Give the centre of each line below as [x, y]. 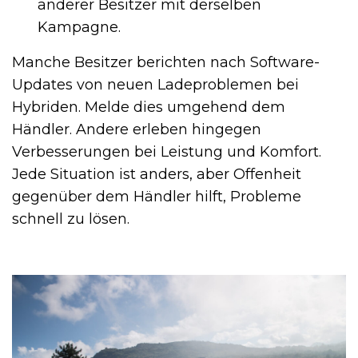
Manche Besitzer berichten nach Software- [166, 62]
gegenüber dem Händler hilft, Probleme [157, 196]
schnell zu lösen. [71, 219]
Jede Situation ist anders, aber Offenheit [157, 174]
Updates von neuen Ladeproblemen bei [155, 84]
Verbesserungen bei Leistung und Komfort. [167, 151]
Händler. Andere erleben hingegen [137, 129]
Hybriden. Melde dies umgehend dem [149, 107]
